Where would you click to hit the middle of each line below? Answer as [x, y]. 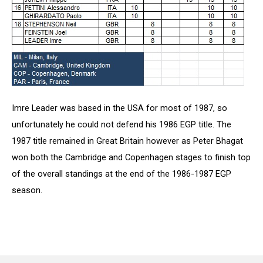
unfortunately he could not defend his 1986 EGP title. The [122, 124]
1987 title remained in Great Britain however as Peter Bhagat [127, 141]
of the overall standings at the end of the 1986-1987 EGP [122, 173]
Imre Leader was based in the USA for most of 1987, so [119, 108]
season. [27, 190]
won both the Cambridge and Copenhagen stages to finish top [131, 157]
